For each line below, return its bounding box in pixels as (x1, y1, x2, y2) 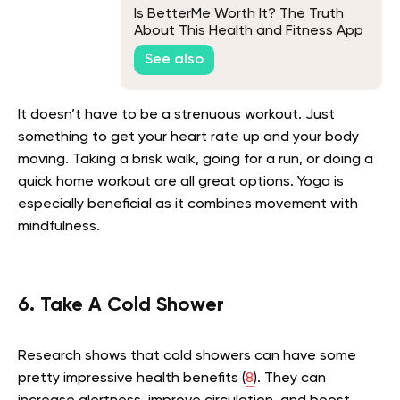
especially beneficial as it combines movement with (18, 196, 358, 212)
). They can (254, 371, 326, 386)
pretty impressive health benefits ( (18, 371, 246, 386)
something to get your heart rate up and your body (18, 129, 359, 145)
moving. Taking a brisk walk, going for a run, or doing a (18, 152, 373, 167)
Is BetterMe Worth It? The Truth (134, 7, 344, 22)
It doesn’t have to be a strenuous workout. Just (18, 107, 335, 122)
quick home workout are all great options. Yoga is (18, 174, 344, 189)
